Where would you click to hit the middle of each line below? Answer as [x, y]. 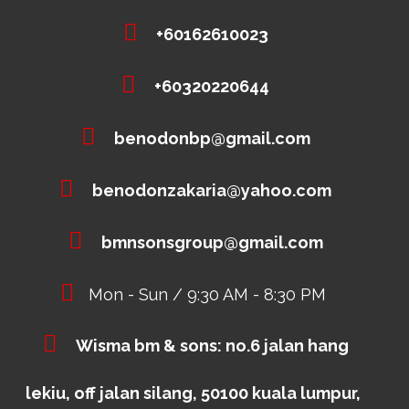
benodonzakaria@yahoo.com [212, 190]
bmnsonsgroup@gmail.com [212, 242]
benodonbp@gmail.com [212, 138]
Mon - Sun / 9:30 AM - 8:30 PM [207, 294]
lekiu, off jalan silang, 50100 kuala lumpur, [193, 393]
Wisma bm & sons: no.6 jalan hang [212, 345]
